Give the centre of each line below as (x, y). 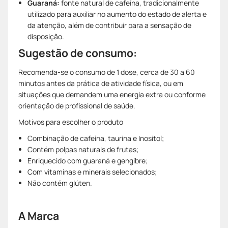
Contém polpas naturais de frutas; (83, 149)
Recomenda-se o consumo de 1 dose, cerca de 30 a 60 (107, 72)
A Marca (39, 216)
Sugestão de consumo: (78, 53)
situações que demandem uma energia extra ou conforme (112, 94)
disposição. (46, 36)
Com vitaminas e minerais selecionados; (92, 172)
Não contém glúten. (60, 183)
